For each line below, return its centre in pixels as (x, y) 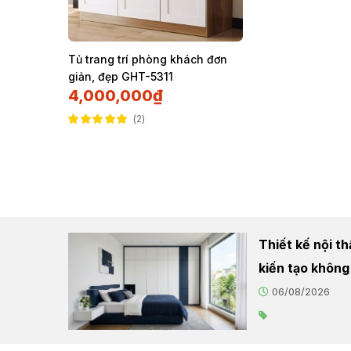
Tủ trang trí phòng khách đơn (148, 59)
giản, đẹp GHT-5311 (121, 76)
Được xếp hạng (97, 134)
